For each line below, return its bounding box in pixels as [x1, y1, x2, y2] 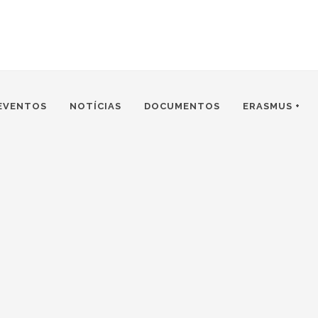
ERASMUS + [243, 101, 300, 111]
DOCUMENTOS [144, 101, 220, 111]
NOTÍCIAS [70, 101, 121, 111]
